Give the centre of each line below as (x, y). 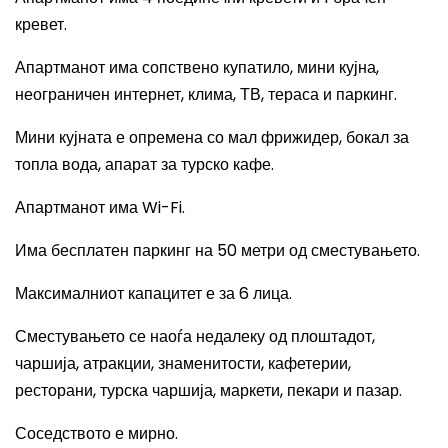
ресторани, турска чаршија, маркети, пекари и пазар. (208, 390)
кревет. (41, 24)
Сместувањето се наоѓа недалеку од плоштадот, (195, 336)
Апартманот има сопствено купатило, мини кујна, (197, 67)
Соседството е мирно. (96, 433)
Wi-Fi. (163, 207)
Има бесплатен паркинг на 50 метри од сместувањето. (217, 250)
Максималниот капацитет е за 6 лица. (153, 293)
